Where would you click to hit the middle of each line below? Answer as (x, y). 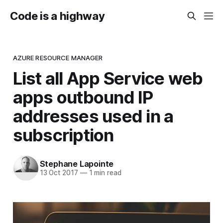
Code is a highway (57, 16)
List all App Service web (108, 78)
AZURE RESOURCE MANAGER (58, 57)
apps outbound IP (83, 97)
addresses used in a (93, 116)
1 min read (104, 173)
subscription (63, 135)
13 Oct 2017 (59, 173)
